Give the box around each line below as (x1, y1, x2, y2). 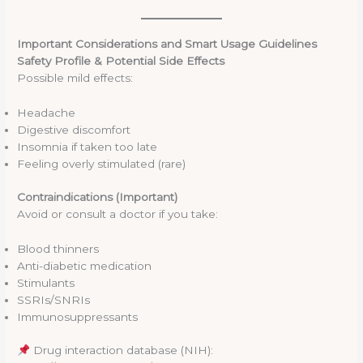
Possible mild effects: (17, 70, 134, 84)
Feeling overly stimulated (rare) (17, 156, 186, 170)
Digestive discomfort (17, 122, 131, 136)
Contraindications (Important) (17, 190, 178, 204)
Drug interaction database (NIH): (29, 344, 213, 357)
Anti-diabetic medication (17, 258, 152, 272)
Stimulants (17, 275, 75, 289)
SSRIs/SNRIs (17, 293, 91, 306)
